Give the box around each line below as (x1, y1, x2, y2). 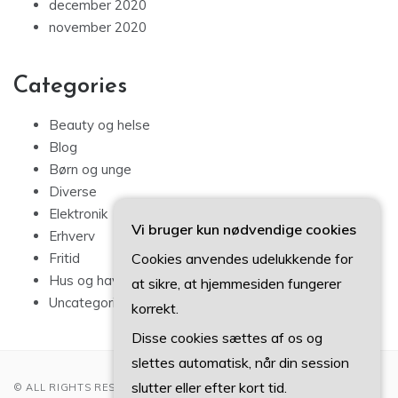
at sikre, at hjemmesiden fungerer (131, 275, 341, 292)
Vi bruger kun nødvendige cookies (131, 220, 356, 238)
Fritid (49, 249, 80, 267)
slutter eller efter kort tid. (131, 378, 287, 396)
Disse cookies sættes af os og (131, 329, 322, 346)
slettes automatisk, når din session (131, 354, 349, 371)
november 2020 (49, 18, 147, 36)
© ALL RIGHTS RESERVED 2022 (13, 380, 185, 394)
